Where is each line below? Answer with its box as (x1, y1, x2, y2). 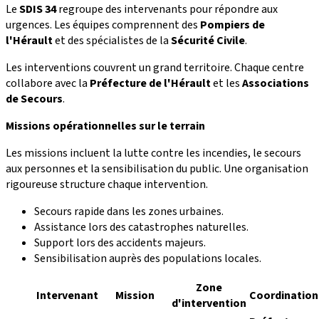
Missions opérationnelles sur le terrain (6, 118, 205, 135)
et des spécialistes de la (53, 33, 171, 49)
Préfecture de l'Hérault (90, 75, 211, 92)
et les (211, 75, 242, 92)
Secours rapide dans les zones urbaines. (34, 204, 224, 220)
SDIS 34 (19, 1, 56, 18)
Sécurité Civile (171, 33, 245, 49)
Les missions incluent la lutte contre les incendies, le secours (6, 145, 301, 162)
